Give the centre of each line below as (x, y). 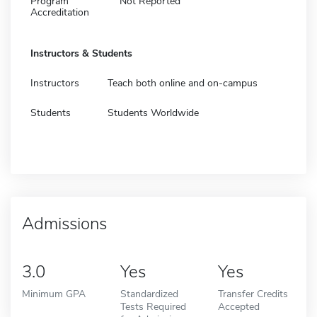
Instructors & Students (81, 53)
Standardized (149, 293)
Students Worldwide (153, 113)
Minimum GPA (54, 293)
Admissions (64, 223)
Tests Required (153, 306)
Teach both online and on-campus (183, 83)
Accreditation (60, 12)
